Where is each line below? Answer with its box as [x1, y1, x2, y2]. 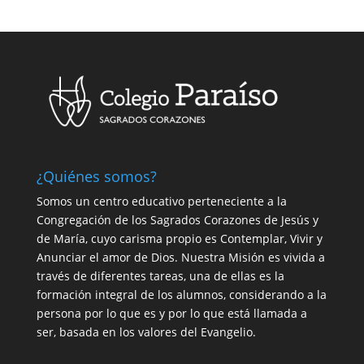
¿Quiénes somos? [36, 167, 157, 187]
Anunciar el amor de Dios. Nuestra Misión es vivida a [36, 249, 325, 266]
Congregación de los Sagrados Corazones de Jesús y [36, 212, 318, 228]
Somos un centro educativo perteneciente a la [36, 193, 287, 210]
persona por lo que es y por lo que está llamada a [36, 305, 307, 322]
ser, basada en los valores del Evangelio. [36, 324, 256, 340]
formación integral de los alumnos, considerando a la [36, 287, 327, 303]
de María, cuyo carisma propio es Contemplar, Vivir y [36, 231, 323, 247]
